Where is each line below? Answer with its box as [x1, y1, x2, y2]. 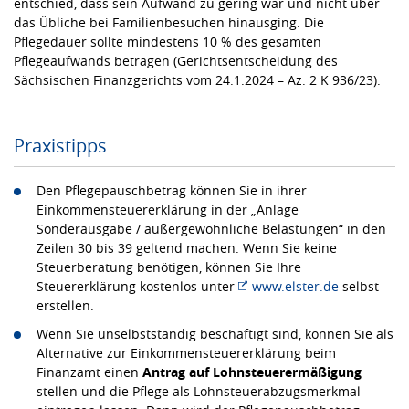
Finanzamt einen [37, 362, 142, 381]
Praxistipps [14, 132, 107, 158]
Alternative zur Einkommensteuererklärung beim [37, 343, 336, 362]
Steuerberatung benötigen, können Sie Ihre [37, 257, 301, 276]
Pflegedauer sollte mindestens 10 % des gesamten [14, 32, 321, 50]
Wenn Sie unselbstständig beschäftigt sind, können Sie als [37, 324, 393, 342]
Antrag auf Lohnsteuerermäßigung [142, 362, 362, 381]
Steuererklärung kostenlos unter [37, 277, 238, 295]
